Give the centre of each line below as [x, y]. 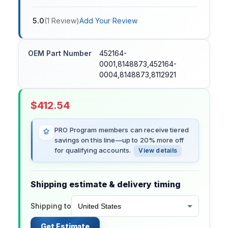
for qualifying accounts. [93, 150]
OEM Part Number [60, 53]
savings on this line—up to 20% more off [119, 140]
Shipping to [51, 206]
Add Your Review [108, 21]
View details [158, 151]
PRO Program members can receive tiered [122, 130]
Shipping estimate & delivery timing [106, 184]
